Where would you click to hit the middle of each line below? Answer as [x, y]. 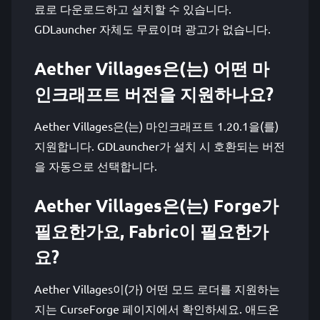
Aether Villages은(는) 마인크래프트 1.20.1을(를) [156, 126]
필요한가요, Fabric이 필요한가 [151, 231]
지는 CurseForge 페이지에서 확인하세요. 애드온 [157, 309]
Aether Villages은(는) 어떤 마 [152, 68]
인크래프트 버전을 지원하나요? [154, 94]
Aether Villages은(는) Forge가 [156, 205]
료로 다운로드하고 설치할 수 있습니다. [133, 9]
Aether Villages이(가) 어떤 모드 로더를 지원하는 [157, 289]
